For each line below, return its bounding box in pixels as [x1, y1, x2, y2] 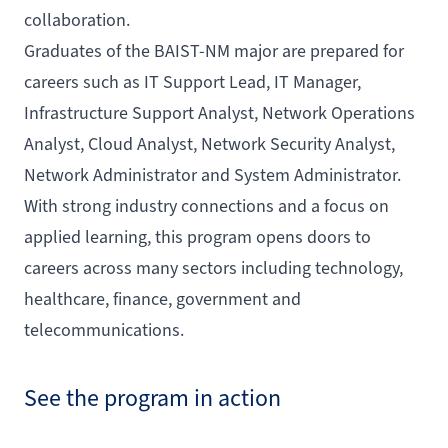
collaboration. [24, 9, 134, 32]
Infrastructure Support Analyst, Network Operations [24, 102, 415, 125]
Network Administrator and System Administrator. [24, 164, 401, 187]
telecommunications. [24, 319, 188, 342]
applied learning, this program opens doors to [24, 226, 371, 249]
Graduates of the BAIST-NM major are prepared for [24, 40, 404, 63]
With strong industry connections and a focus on [24, 195, 389, 218]
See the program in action [24, 383, 281, 414]
